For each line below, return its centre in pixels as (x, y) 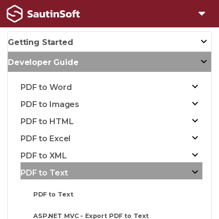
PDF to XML (44, 155)
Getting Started (41, 42)
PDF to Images (50, 104)
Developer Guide (43, 62)
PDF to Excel (46, 138)
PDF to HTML (47, 121)
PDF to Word (46, 87)
